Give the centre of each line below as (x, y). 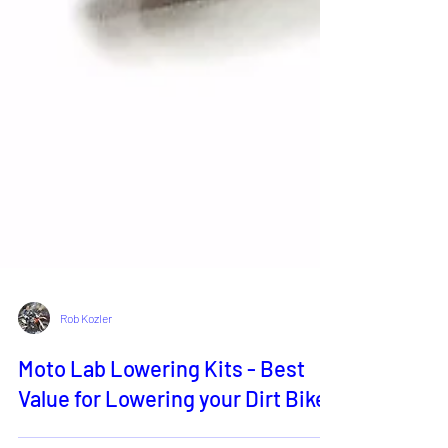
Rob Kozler (86, 345)
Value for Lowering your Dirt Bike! (176, 425)
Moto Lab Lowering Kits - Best (161, 395)
